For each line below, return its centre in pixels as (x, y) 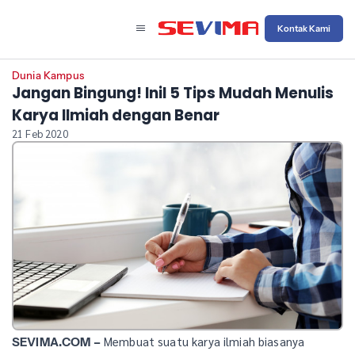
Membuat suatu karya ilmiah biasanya (202, 341)
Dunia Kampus (48, 76)
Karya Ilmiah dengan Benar (116, 116)
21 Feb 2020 (40, 134)
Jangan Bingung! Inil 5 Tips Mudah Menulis (173, 94)
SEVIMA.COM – (56, 342)
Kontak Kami (304, 28)
